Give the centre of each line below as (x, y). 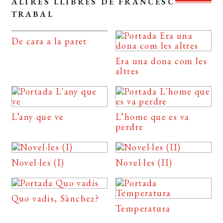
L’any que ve (38, 116)
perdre (130, 126)
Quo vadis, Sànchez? (55, 198)
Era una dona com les (162, 61)
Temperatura (143, 208)
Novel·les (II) (144, 162)
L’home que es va (153, 116)
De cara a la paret (49, 41)
